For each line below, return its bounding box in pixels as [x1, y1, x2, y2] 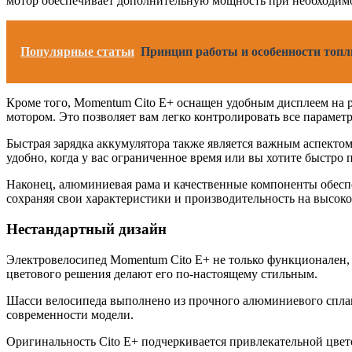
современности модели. [6, 307, 134, 321]
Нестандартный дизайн [6, 221, 167, 238]
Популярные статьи [20, 45, 134, 59]
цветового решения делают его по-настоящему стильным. [6, 266, 317, 280]
